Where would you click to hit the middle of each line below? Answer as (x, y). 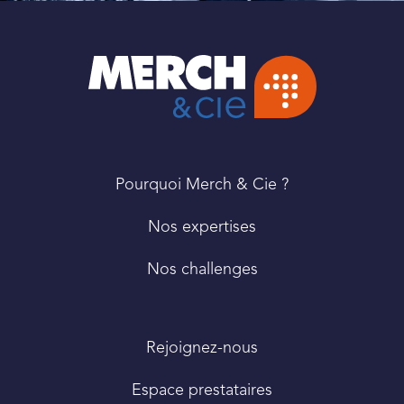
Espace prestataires (202, 390)
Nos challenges (202, 269)
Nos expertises (202, 227)
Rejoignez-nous (202, 348)
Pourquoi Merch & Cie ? (202, 184)
